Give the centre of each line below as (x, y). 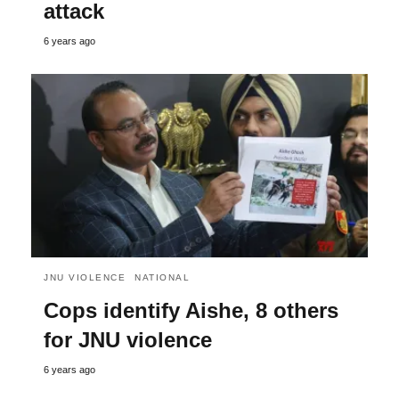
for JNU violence (128, 339)
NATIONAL (162, 277)
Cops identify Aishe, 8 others (191, 310)
